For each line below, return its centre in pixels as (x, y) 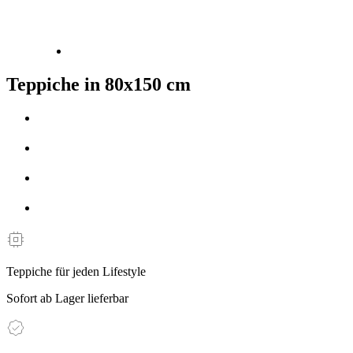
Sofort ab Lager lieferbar (67, 299)
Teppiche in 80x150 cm (98, 84)
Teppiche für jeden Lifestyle (76, 272)
